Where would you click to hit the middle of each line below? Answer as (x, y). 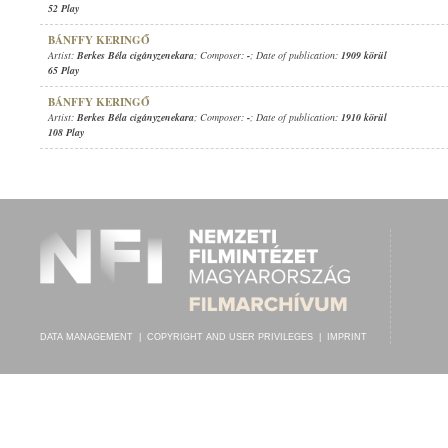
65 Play (63, 70)
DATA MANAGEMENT (86, 337)
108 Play (66, 132)
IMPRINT (347, 337)
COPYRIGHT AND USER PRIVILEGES (230, 337)
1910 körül (364, 117)
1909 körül (364, 55)
